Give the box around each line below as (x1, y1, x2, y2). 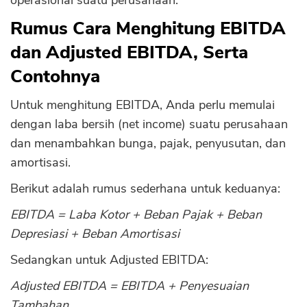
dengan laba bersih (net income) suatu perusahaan (10, 116, 288, 132)
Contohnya (10, 64, 100, 88)
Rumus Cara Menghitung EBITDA (10, 16, 286, 40)
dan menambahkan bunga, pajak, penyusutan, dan (10, 135, 286, 151)
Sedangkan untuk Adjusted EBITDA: (10, 251, 208, 268)
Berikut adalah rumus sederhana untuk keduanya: (10, 180, 280, 197)
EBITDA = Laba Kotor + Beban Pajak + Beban (10, 206, 262, 223)
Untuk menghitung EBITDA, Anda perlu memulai (10, 97, 275, 113)
